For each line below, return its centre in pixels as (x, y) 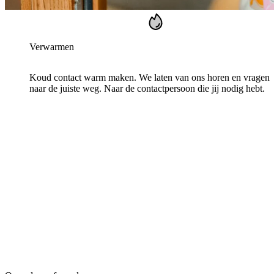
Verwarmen (52, 46)
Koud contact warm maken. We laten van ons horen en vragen (150, 77)
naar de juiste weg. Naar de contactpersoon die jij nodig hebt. (147, 88)
